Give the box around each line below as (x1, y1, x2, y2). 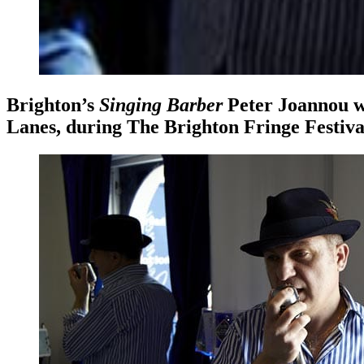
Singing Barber (94, 94, 223, 116)
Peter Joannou (223, 94, 353, 116)
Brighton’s (6, 94, 94, 116)
